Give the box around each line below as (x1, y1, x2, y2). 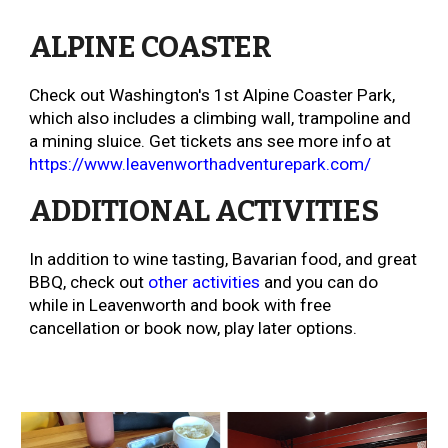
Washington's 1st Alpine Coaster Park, (109, 85, 396, 105)
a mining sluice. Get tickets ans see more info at (29, 131, 392, 151)
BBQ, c (29, 272, 80, 292)
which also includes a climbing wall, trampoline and (29, 108, 412, 128)
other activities (148, 272, 261, 292)
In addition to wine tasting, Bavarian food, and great (29, 249, 418, 269)
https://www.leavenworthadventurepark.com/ (29, 154, 372, 174)
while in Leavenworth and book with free (29, 295, 332, 315)
